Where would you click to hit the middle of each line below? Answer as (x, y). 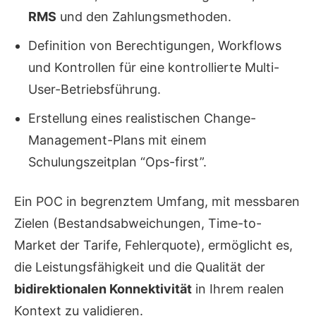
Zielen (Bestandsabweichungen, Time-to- (138, 224)
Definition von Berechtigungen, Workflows (155, 46)
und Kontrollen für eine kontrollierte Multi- (154, 68)
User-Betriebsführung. (95, 90)
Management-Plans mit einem (117, 140)
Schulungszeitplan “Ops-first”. (117, 162)
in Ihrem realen (238, 289)
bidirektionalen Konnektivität (103, 289)
